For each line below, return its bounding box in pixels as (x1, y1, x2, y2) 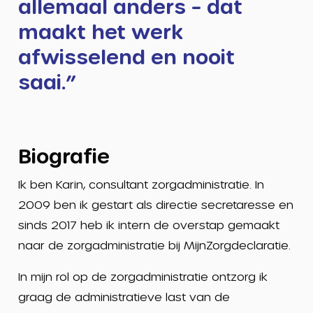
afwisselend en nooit (17, 44, 235, 68)
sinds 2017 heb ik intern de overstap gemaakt (17, 217, 279, 231)
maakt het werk (17, 19, 183, 43)
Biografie (17, 143, 110, 167)
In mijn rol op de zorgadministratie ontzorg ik (17, 269, 268, 283)
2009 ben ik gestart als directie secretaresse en (17, 197, 293, 211)
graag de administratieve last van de (17, 289, 230, 303)
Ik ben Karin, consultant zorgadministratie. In (17, 177, 264, 191)
